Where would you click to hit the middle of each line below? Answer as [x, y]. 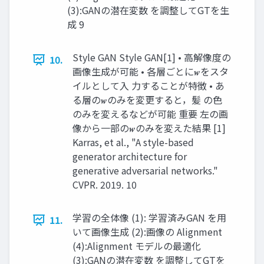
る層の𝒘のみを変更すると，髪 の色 [147, 100]
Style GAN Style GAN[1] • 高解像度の [152, 57]
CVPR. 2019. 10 [105, 185]
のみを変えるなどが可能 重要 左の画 [150, 114]
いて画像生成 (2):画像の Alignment [147, 232]
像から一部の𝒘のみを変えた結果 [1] [149, 128]
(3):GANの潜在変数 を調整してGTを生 [148, 10]
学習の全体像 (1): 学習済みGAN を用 [149, 218]
